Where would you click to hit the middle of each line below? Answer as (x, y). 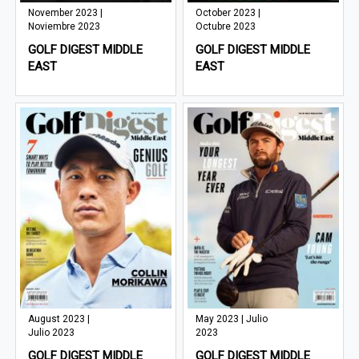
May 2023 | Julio (232, 319)
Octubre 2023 (226, 26)
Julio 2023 (52, 333)
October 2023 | (228, 12)
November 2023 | (66, 12)
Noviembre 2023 (65, 26)
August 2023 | (59, 319)
